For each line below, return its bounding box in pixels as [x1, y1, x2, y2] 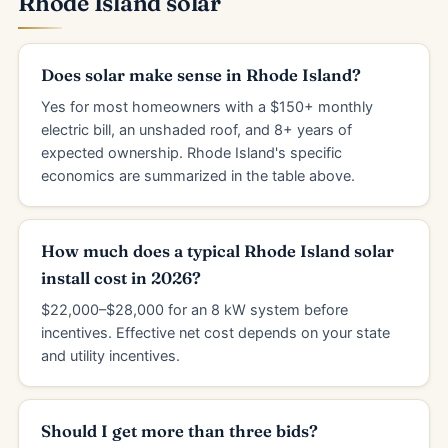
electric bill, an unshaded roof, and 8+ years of [41, 121, 352, 139]
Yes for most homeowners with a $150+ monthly [41, 98, 373, 116]
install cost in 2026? [41, 268, 201, 288]
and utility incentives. [41, 347, 180, 365]
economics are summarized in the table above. [41, 167, 355, 185]
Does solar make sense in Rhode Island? [41, 65, 361, 85]
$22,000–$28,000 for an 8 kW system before [41, 301, 348, 319]
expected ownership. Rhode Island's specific [41, 144, 342, 162]
